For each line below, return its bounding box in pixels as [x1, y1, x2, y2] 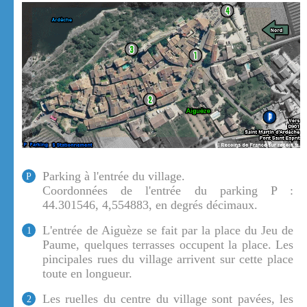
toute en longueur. [42, 267, 132, 281]
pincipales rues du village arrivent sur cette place [42, 252, 293, 267]
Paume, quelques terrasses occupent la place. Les [42, 238, 293, 252]
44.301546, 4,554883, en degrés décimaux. [42, 198, 258, 212]
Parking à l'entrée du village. [42, 169, 185, 184]
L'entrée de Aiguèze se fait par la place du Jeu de [42, 223, 293, 238]
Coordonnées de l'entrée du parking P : [42, 184, 293, 198]
